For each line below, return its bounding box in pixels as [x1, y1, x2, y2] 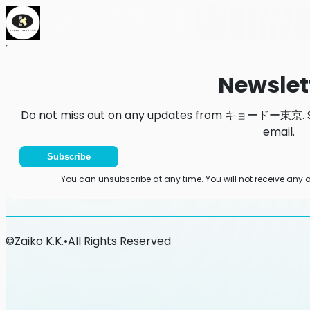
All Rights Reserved [68, 233, 171, 250]
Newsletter [75, 41, 141, 58]
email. [263, 124, 295, 140]
